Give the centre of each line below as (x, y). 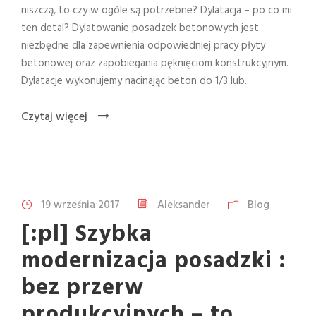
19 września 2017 (80, 206)
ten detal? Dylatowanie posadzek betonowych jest (140, 28)
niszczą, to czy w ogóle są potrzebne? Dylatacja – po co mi (157, 10)
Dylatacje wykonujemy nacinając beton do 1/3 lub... (136, 81)
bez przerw (83, 288)
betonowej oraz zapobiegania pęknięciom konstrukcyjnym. (155, 63)
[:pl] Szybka (87, 235)
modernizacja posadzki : (154, 262)
